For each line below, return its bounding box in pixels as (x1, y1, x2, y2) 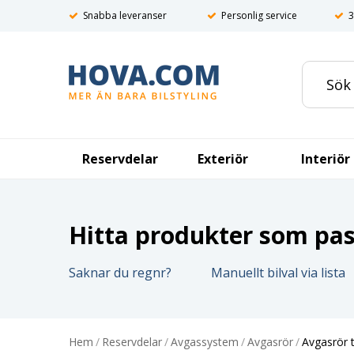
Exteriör (198, 150, 248, 168)
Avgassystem (171, 334, 239, 349)
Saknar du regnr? (69, 264, 171, 281)
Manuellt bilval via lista (211, 264, 345, 281)
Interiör (301, 150, 350, 168)
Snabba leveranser (83, 9, 167, 22)
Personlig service (221, 9, 297, 22)
